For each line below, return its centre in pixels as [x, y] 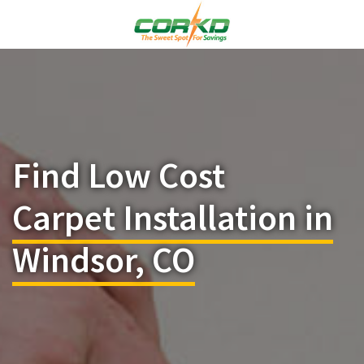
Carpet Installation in [173, 217]
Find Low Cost [119, 175]
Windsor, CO [104, 260]
